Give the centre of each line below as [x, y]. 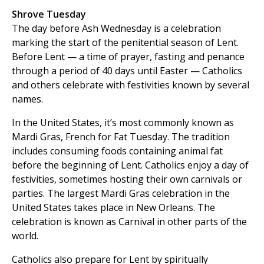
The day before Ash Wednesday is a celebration [116, 28]
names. [27, 99]
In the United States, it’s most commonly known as [123, 122]
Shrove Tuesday [49, 14]
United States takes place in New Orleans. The [113, 207]
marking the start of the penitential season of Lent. [125, 42]
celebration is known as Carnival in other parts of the [129, 221]
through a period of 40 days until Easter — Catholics [127, 70]
